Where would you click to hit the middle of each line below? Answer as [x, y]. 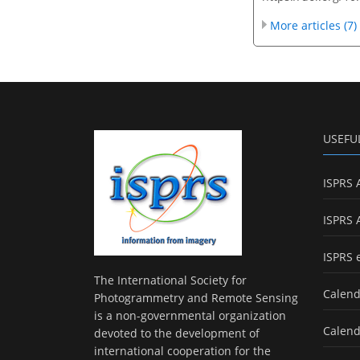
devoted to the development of [177, 333]
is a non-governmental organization [190, 316]
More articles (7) [313, 25]
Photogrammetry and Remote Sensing [196, 298]
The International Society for [170, 280]
